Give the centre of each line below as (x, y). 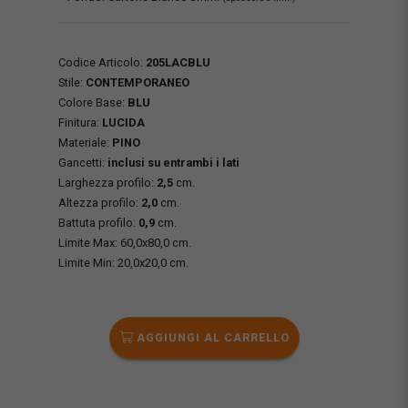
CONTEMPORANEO (138, 82)
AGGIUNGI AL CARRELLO (211, 337)
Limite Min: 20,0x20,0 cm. (123, 262)
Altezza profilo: (100, 202)
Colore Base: (93, 102)
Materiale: (85, 142)
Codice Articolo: (102, 62)
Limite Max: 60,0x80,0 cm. (125, 242)
